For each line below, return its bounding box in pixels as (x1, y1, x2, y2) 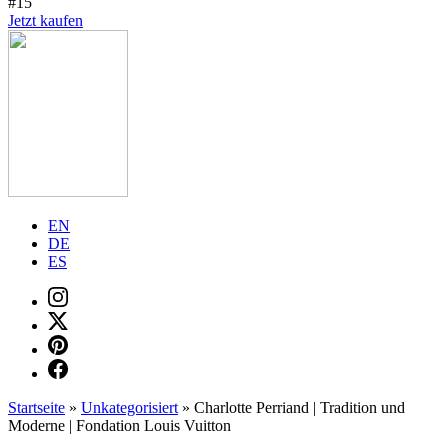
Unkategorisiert (81, 399, 178, 416)
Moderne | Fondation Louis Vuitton (8, 417, 231, 434)
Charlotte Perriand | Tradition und (194, 399, 405, 416)
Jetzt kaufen (8, 12, 83, 29)
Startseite (8, 399, 65, 416)
